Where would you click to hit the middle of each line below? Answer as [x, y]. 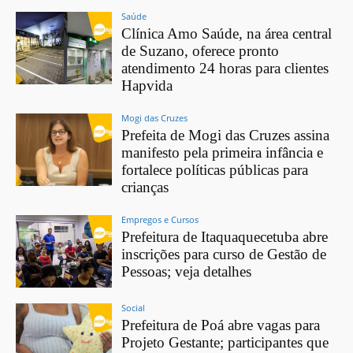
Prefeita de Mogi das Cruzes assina [226, 136]
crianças [145, 188]
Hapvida [147, 86]
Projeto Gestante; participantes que [225, 342]
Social [134, 307]
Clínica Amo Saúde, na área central [227, 34]
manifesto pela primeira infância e [223, 153]
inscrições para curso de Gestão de [224, 255]
